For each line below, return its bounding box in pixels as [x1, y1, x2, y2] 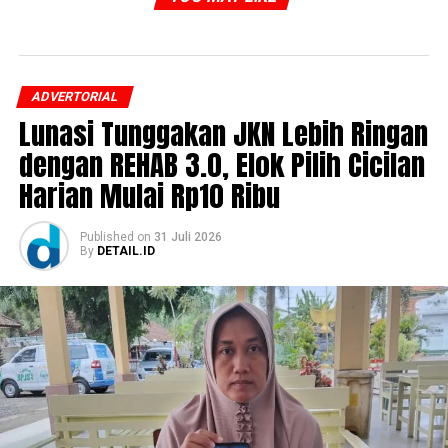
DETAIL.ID [96, 244, 155, 259]
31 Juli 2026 [153, 230, 222, 245]
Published [79, 230, 134, 245]
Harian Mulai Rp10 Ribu [18, 174, 280, 218]
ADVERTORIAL [29, 89, 120, 105]
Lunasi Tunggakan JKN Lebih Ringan [18, 112, 428, 156]
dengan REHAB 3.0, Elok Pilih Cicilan [18, 143, 425, 187]
